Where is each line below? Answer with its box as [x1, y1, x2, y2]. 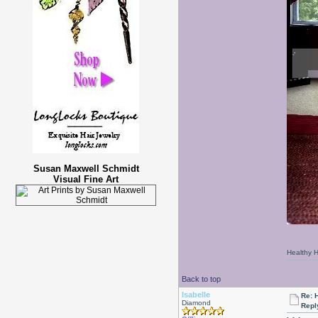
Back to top [181, 275, 221, 283]
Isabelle [181, 290, 210, 299]
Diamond [181, 299, 211, 307]
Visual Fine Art [53, 174, 119, 185]
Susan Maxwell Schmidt [33, 163, 139, 174]
